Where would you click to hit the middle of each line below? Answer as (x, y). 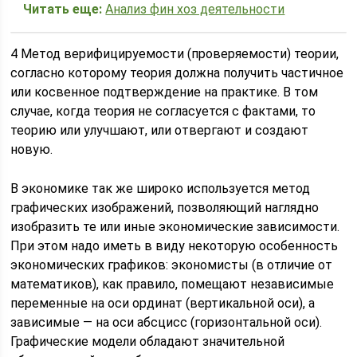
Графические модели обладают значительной (148, 341)
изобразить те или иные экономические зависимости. (175, 227)
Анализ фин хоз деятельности (195, 9)
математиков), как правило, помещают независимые (173, 284)
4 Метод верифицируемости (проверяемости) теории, (175, 54)
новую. (32, 149)
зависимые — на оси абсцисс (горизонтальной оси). (167, 322)
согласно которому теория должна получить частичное (177, 73)
